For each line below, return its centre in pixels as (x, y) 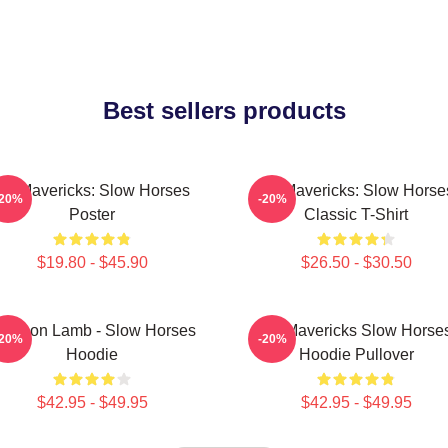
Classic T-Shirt (356, 214)
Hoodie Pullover (356, 354)
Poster (92, 214)
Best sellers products (224, 110)
